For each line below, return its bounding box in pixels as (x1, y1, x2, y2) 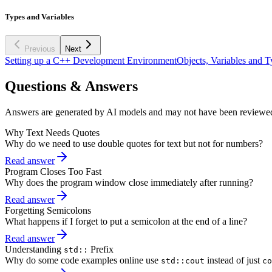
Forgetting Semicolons (5, 205, 91, 216)
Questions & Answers (5, 78, 138, 94)
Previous (24, 44, 55, 53)
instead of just (205, 254, 262, 265)
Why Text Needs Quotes (5, 127, 100, 138)
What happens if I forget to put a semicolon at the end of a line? (5, 216, 247, 226)
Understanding (5, 243, 64, 254)
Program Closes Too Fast (5, 166, 101, 177)
